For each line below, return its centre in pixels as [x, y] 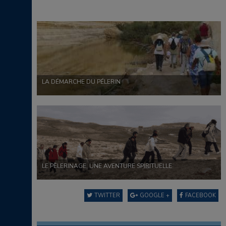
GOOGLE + [155, 196]
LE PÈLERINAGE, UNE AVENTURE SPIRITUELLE [107, 166]
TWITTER [107, 196]
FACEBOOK [201, 196]
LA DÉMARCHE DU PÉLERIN [81, 82]
